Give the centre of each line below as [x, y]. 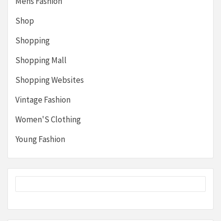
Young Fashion [40, 139]
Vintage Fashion [43, 99]
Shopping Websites [50, 80]
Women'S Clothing [48, 119]
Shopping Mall [41, 60]
